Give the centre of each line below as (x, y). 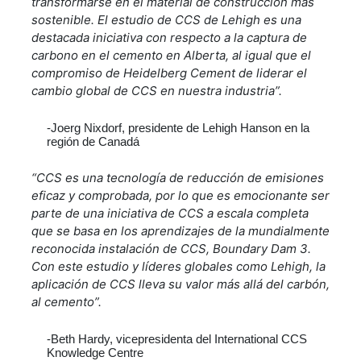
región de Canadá (93, 141)
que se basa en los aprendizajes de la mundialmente (180, 230)
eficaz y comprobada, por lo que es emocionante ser (180, 195)
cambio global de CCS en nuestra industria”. (162, 90)
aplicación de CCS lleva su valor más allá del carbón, (180, 284)
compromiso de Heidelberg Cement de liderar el (169, 73)
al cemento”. (66, 301)
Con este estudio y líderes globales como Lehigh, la (178, 266)
